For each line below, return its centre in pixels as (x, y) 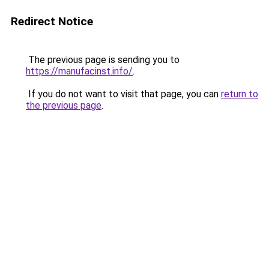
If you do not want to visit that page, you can (123, 94)
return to (240, 94)
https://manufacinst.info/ (79, 71)
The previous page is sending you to (103, 60)
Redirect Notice (52, 21)
